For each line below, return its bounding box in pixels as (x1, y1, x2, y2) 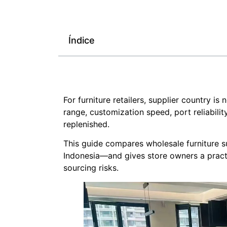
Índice (68, 35, 95, 46)
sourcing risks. (63, 163, 119, 173)
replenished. (63, 119, 109, 129)
